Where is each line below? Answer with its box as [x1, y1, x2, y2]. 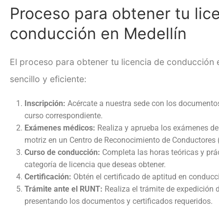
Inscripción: [24, 98, 66, 108]
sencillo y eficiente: [10, 73, 87, 84]
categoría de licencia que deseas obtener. [24, 159, 166, 169]
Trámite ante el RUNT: [24, 184, 103, 194]
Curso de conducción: [24, 147, 100, 157]
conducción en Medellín [10, 23, 187, 43]
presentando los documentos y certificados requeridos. [24, 196, 213, 206]
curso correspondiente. [24, 110, 103, 120]
